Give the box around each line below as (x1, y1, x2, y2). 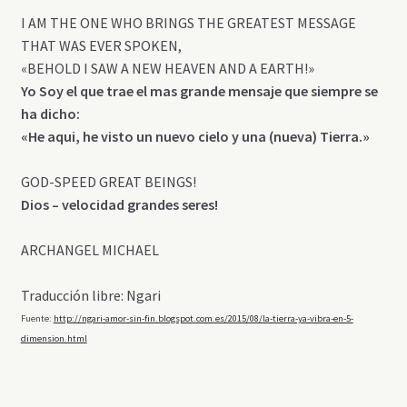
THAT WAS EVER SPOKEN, (20, 36, 182, 55)
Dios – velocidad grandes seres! (20, 195, 218, 214)
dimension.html (20, 333, 87, 345)
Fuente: (20, 313, 54, 325)
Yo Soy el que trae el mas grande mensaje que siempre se (20, 82, 378, 101)
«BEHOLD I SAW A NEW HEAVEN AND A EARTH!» (20, 59, 314, 78)
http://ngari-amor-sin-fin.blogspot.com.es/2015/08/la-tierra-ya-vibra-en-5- (53, 313, 353, 325)
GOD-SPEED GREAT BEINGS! (20, 173, 196, 192)
